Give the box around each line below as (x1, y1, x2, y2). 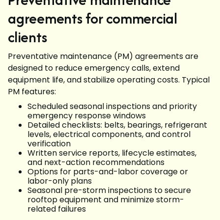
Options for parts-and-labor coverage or (27, 166, 188, 177)
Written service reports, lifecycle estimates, (27, 147, 196, 159)
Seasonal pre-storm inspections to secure (27, 185, 191, 196)
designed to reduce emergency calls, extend (8, 62, 180, 74)
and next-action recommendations (27, 157, 165, 168)
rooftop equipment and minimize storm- (27, 194, 184, 205)
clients (8, 27, 47, 48)
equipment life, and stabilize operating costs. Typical (8, 74, 210, 85)
